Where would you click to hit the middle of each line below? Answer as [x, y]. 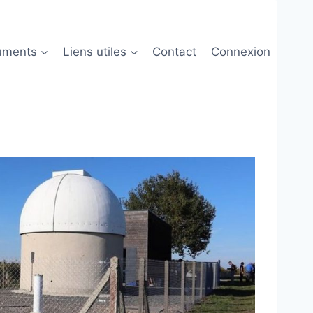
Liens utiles [95, 51]
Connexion [240, 51]
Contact [175, 51]
